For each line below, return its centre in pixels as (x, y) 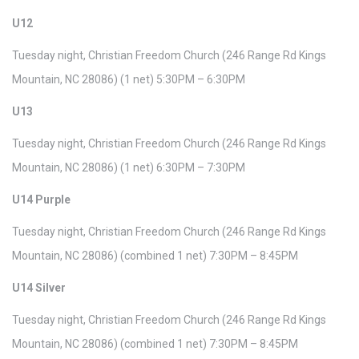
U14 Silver (39, 288)
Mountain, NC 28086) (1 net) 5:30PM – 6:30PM (129, 79)
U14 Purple (41, 200)
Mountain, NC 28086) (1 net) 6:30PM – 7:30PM (129, 167)
